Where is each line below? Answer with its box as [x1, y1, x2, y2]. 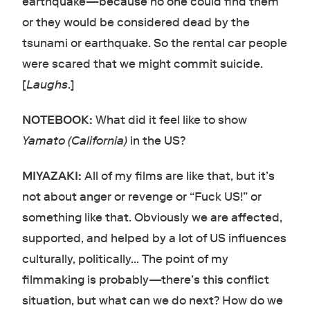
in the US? [129, 134, 185, 149]
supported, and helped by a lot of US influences [21, 231, 286, 246]
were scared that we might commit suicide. [21, 57, 263, 72]
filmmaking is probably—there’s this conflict [21, 273, 269, 288]
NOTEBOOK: [21, 113, 95, 128]
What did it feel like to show [95, 113, 247, 128]
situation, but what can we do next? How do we [21, 293, 283, 309]
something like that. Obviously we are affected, [21, 210, 282, 226]
